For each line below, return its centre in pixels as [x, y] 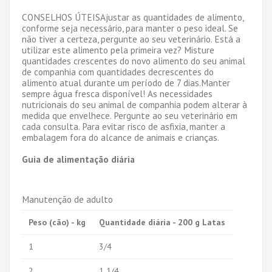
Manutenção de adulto [67, 199]
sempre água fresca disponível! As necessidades [117, 93]
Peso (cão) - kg [57, 222]
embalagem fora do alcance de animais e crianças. [121, 137]
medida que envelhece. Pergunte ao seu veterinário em [130, 115]
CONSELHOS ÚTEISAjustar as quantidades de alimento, [133, 17]
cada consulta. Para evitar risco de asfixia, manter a [124, 126]
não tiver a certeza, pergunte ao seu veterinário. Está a [131, 39]
